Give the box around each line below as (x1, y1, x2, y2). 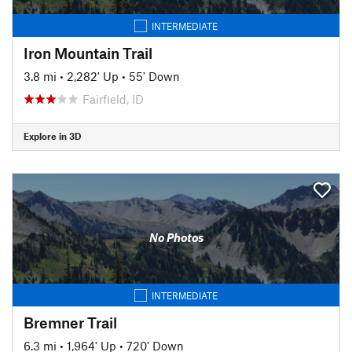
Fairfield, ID (82, 91, 144, 106)
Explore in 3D (24, 130, 81, 141)
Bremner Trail (24, 313, 117, 332)
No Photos (148, 230, 203, 244)
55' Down (129, 68, 180, 83)
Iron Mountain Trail (24, 43, 152, 62)
